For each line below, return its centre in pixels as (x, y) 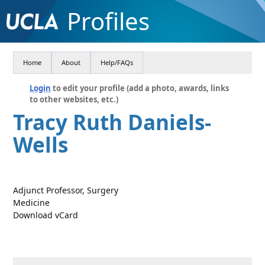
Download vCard (46, 215)
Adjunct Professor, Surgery (66, 190)
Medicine (32, 203)
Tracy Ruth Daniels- (112, 122)
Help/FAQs (117, 62)
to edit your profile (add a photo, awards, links (140, 88)
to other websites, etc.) (74, 99)
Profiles (108, 21)
